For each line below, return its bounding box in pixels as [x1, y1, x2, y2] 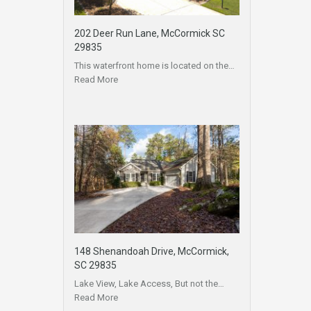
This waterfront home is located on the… [74, 60, 235, 71]
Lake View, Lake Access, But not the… [74, 278, 224, 289]
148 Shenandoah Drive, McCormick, [74, 246, 229, 258]
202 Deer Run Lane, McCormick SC [74, 27, 225, 39]
